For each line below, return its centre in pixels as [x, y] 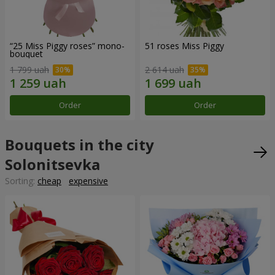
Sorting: [21, 180]
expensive [88, 180]
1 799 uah [29, 69]
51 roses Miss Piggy [184, 45]
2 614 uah [165, 69]
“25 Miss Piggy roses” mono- [67, 45]
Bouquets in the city [79, 144]
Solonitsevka [52, 164]
